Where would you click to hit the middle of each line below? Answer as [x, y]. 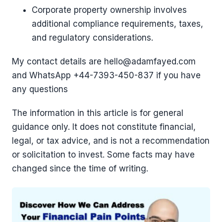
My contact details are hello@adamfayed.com [104, 61]
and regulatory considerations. [92, 38]
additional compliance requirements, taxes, [117, 24]
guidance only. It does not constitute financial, [104, 127]
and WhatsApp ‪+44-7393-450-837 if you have [106, 75]
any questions [40, 89]
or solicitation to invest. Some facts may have [103, 155]
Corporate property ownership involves [109, 10]
